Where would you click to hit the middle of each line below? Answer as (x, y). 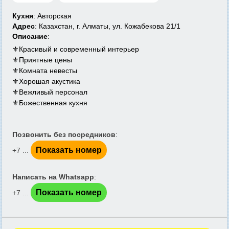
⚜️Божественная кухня (50, 103)
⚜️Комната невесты (45, 71)
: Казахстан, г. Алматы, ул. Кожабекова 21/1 (108, 26)
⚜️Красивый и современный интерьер (76, 49)
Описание (30, 36)
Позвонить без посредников (64, 134)
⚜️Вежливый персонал (50, 92)
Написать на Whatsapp (53, 177)
